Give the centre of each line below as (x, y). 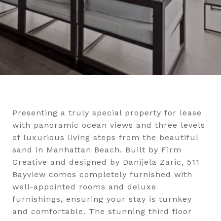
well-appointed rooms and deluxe (84, 187)
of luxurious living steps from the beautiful (105, 137)
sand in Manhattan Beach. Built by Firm (97, 150)
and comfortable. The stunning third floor (102, 211)
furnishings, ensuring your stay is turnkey (102, 199)
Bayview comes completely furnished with (102, 174)
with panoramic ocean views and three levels (109, 125)
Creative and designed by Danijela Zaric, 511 (106, 162)
